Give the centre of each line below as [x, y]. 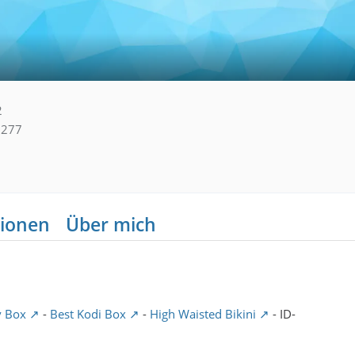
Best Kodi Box [88, 313]
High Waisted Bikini [203, 313]
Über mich [111, 224]
